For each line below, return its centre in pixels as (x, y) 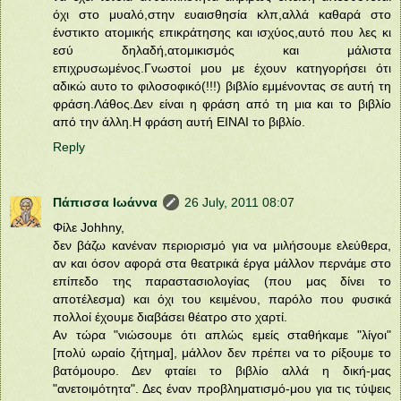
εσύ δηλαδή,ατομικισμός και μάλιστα (222, 50)
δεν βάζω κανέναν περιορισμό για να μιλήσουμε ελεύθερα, (222, 245)
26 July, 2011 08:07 (239, 202)
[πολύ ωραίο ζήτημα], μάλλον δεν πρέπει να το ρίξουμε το (222, 352)
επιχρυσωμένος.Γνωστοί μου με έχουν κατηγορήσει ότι (222, 68)
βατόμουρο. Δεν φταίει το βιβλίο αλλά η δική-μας (222, 370)
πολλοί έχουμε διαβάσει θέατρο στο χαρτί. (170, 316)
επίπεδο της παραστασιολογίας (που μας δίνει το (222, 281)
